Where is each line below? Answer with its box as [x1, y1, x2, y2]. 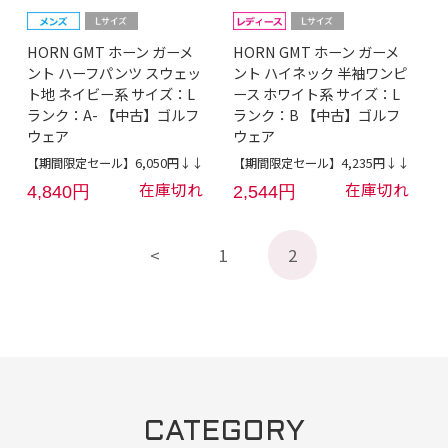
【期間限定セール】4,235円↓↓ [232, 154, 409, 173]
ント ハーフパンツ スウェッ [26, 62, 201, 84]
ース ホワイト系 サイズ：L [232, 83, 400, 105]
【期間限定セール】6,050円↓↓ [26, 154, 203, 173]
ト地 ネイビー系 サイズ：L [26, 83, 195, 105]
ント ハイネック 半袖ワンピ [232, 62, 407, 84]
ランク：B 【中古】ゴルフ [232, 104, 400, 126]
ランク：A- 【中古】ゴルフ [26, 104, 199, 126]
